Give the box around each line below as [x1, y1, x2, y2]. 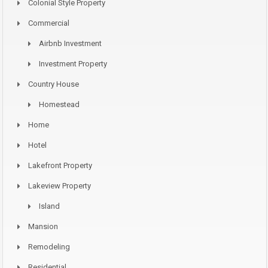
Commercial [28, 19, 69, 28]
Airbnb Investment [39, 39, 102, 48]
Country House [28, 80, 79, 89]
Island [39, 202, 60, 211]
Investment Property [39, 59, 107, 69]
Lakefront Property [28, 161, 92, 170]
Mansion [28, 222, 58, 232]
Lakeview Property [28, 181, 91, 191]
